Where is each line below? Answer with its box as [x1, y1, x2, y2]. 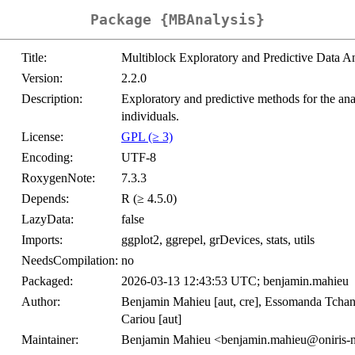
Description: [21, 92, 82, 106]
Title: [21, 51, 47, 65]
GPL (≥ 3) [121, 130, 173, 144]
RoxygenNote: [21, 171, 95, 185]
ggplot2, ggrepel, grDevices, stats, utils [121, 233, 315, 247]
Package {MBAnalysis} [90, 11, 265, 29]
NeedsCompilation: [21, 254, 118, 268]
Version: [21, 71, 63, 86]
